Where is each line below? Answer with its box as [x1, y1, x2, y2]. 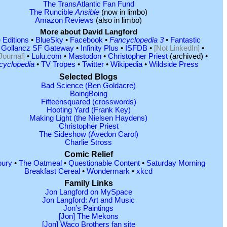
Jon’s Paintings [63, 204, 113, 213]
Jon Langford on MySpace [45, 188, 132, 197]
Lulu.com [31, 52, 62, 61]
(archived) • [168, 52, 208, 61]
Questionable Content [68, 159, 140, 167]
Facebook [70, 36, 103, 45]
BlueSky [35, 36, 63, 45]
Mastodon [68, 52, 101, 61]
